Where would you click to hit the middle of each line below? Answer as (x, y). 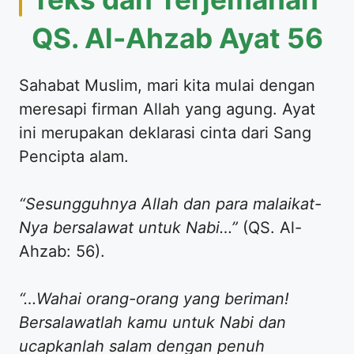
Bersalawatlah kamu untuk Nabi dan (153, 322)
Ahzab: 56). (62, 251)
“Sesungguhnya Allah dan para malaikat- (170, 203)
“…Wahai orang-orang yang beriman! (154, 298)
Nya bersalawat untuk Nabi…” (128, 227)
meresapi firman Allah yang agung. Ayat (167, 109)
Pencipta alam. (74, 156)
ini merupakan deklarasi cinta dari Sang (165, 132)
